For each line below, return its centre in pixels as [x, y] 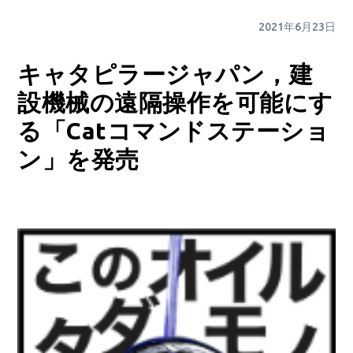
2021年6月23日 [297, 26]
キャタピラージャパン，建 [165, 74]
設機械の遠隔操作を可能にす [175, 102]
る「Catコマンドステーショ [174, 130]
